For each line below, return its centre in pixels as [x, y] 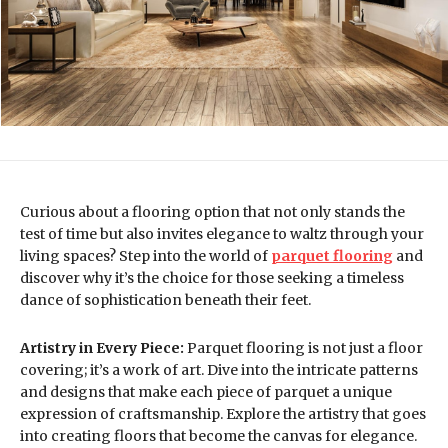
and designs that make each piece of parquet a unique [206, 392]
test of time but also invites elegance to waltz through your [222, 234]
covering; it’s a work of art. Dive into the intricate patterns [219, 370]
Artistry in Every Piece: [102, 348]
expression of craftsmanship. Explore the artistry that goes [223, 414]
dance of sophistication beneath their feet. [165, 300]
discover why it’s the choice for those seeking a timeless [212, 278]
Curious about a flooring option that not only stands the [212, 212]
